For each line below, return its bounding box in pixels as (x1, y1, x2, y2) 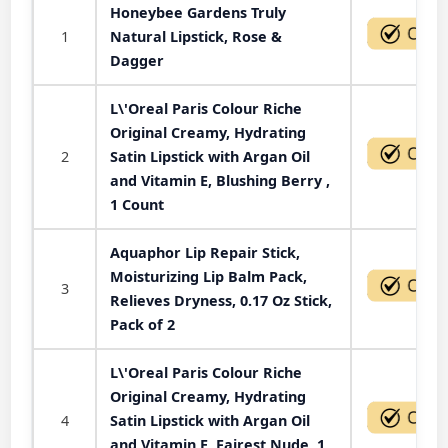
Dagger (110, 50, 164, 70)
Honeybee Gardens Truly (110, 2, 286, 22)
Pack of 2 (110, 314, 175, 334)
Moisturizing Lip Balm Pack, (110, 266, 307, 286)
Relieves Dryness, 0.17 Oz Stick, (110, 290, 332, 310)
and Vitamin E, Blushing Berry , (110, 170, 330, 190)
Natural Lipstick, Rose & (110, 26, 282, 46)
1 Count (110, 194, 164, 214)
